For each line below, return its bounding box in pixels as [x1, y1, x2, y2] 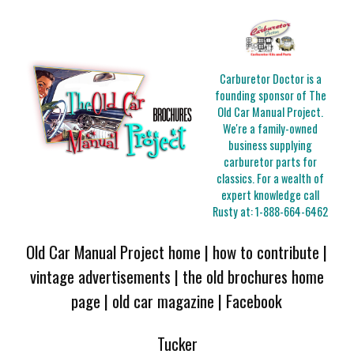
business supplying [228, 137, 313, 154]
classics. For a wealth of [217, 170, 325, 187]
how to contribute [213, 239, 320, 264]
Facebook [226, 288, 283, 313]
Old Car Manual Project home [26, 239, 201, 264]
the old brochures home [182, 263, 324, 288]
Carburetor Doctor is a [219, 70, 322, 88]
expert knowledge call [221, 186, 320, 204]
